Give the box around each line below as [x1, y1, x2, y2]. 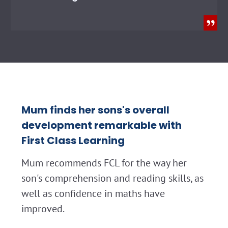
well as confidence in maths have [21, 187, 165, 201]
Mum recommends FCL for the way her [21, 156, 187, 170]
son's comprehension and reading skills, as [21, 172, 204, 185]
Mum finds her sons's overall [21, 103, 169, 118]
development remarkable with [21, 118, 182, 133]
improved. [21, 202, 65, 216]
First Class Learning [21, 133, 125, 148]
